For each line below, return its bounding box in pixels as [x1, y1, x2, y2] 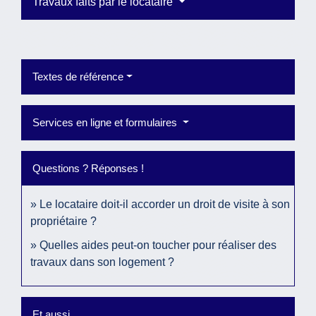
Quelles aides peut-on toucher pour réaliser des [39, 239, 276, 252]
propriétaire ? [30, 215, 97, 228]
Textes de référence [32, 71, 123, 83]
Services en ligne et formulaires [32, 116, 180, 129]
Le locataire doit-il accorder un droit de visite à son [39, 198, 290, 211]
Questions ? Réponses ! [32, 162, 144, 175]
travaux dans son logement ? [30, 256, 174, 269]
